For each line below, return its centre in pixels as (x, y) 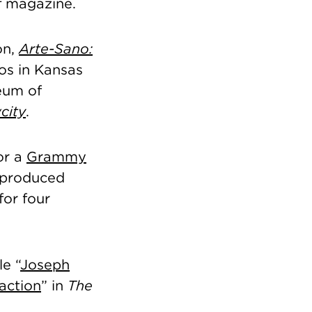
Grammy (56, 156)
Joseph (45, 264)
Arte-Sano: (56, 48)
